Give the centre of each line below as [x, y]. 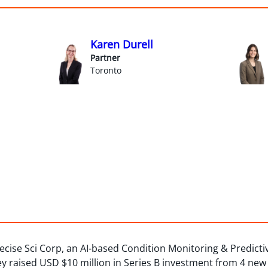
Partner [106, 57]
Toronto [106, 70]
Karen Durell [122, 44]
